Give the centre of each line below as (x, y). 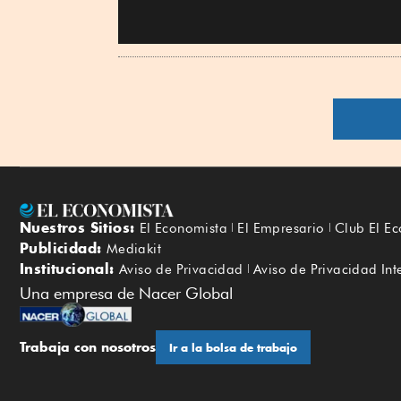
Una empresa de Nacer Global (126, 293)
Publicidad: (63, 247)
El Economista (183, 228)
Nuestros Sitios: (80, 227)
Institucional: (69, 268)
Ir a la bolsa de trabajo (233, 348)
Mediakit (134, 248)
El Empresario (281, 228)
